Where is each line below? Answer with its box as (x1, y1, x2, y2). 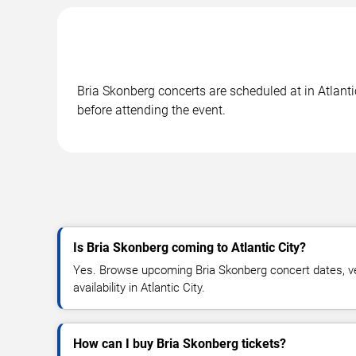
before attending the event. (77, 102, 226, 118)
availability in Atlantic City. (73, 280, 205, 295)
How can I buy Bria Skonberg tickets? (73, 335, 286, 351)
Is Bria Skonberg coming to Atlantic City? (73, 239, 306, 255)
